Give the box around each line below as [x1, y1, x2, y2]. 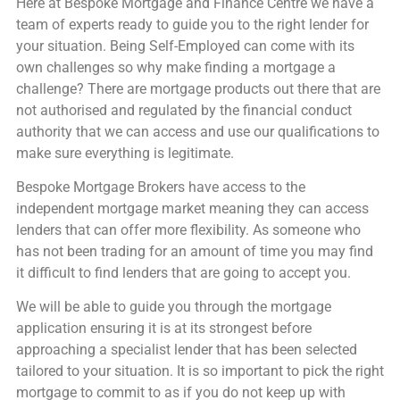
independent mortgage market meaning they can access [15, 200, 369, 218]
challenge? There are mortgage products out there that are [15, 79, 380, 97]
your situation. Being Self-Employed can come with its [15, 37, 354, 54]
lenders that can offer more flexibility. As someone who [15, 221, 361, 239]
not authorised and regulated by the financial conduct [15, 101, 352, 119]
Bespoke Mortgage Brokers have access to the [15, 179, 305, 196]
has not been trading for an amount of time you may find [15, 243, 373, 261]
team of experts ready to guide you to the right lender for [15, 15, 369, 33]
